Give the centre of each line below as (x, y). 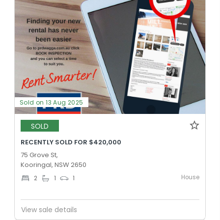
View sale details (49, 209)
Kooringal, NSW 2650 (54, 165)
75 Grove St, (39, 155)
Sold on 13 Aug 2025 (52, 103)
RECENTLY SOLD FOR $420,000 (71, 142)
